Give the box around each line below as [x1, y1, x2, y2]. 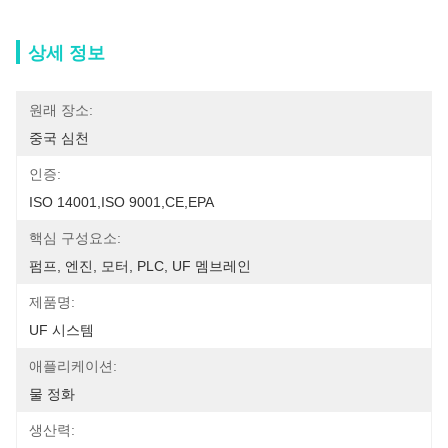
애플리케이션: [29, 358, 117, 374]
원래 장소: [29, 102, 93, 118]
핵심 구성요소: [29, 230, 121, 246]
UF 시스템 [29, 322, 94, 338]
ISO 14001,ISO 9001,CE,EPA [29, 194, 214, 210]
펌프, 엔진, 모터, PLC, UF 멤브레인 [29, 258, 251, 274]
